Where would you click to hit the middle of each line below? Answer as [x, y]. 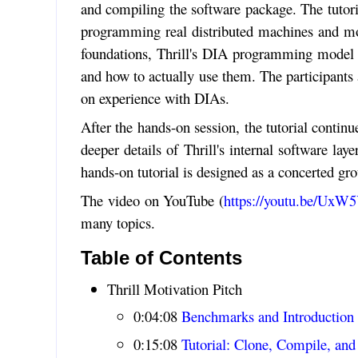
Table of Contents [161, 257]
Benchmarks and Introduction [267, 316]
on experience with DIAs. [155, 97]
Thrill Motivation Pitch [174, 288]
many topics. [117, 222]
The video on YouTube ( [152, 200]
